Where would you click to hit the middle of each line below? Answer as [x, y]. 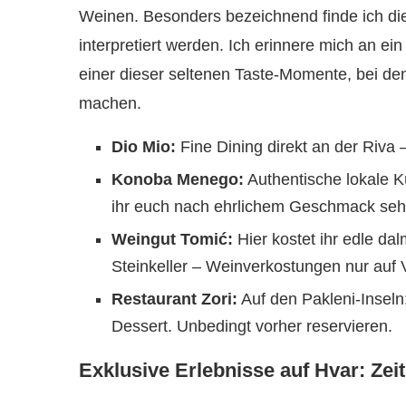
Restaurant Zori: [174, 299]
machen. [110, 103]
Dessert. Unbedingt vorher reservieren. [252, 326]
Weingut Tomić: [172, 239]
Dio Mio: [144, 147]
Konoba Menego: [178, 179]
